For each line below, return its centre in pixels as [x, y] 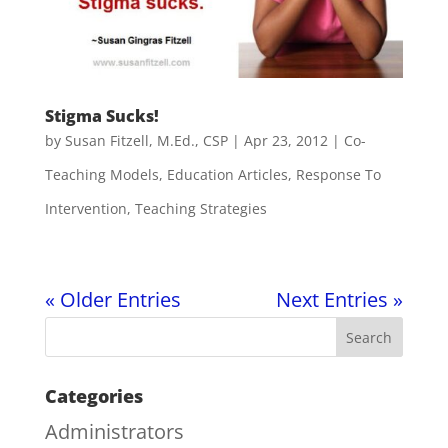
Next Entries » [340, 300]
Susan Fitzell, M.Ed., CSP [146, 141]
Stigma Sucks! [101, 116]
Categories [93, 396]
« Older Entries [112, 300]
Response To [338, 175]
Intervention [85, 209]
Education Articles [227, 175]
